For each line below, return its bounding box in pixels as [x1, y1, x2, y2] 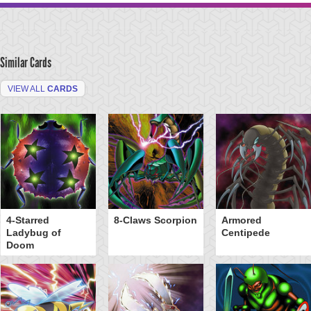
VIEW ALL [8, 84, 47, 94]
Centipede [221, 227, 270, 238]
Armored [221, 215, 262, 226]
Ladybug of [6, 227, 61, 238]
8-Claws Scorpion [113, 215, 197, 226]
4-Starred [6, 215, 49, 226]
